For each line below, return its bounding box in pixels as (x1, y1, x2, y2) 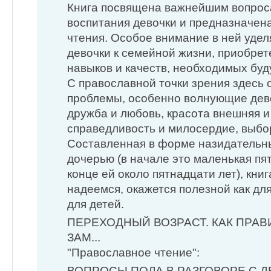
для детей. (67, 197, 124, 211)
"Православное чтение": (67, 246, 200, 259)
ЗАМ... (67, 230, 100, 244)
